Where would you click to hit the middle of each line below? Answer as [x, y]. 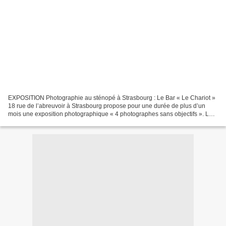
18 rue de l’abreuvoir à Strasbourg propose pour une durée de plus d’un [107, 106]
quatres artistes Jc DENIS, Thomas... [58, 122]
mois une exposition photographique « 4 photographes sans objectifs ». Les [112, 114]
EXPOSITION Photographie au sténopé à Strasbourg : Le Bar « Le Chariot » [112, 98]
